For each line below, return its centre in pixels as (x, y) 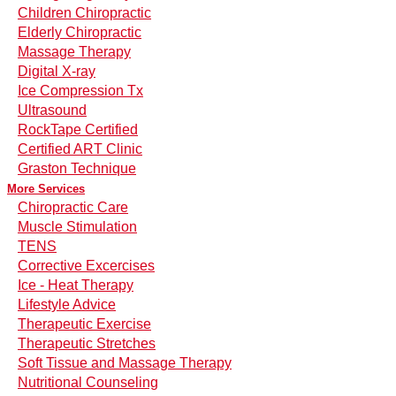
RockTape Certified (78, 130)
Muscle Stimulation (77, 227)
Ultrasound (52, 110)
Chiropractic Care (73, 208)
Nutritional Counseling (88, 383)
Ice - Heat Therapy (76, 286)
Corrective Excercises (86, 266)
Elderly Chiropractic (80, 33)
